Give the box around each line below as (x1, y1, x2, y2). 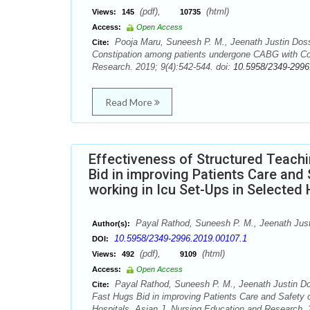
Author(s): (92, 219, 130, 228)
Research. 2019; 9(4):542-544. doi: (92, 62, 233, 72)
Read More (104, 96, 154, 108)
